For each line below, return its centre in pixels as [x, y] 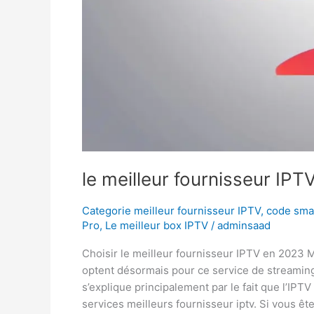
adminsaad [244, 225]
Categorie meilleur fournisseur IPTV [171, 210]
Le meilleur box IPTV [157, 225]
